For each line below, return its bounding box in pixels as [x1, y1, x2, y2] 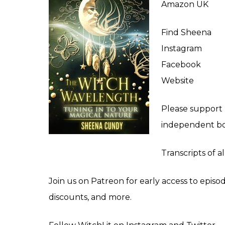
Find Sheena [161, 27, 211, 37]
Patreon [91, 176, 124, 186]
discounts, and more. [49, 192, 132, 202]
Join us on [49, 176, 91, 186]
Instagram [161, 43, 202, 53]
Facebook [161, 59, 201, 69]
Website [161, 75, 194, 85]
